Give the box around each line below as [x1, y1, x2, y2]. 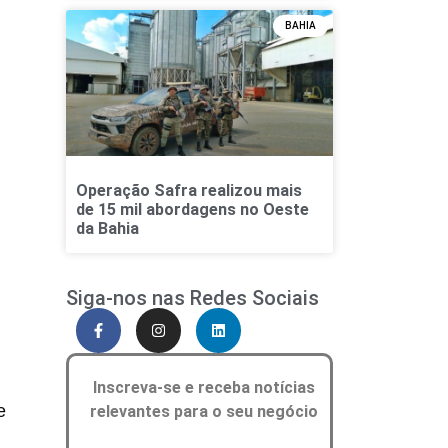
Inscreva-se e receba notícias [93, 378, 316, 398]
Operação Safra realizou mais [75, 181, 302, 201]
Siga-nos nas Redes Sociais [65, 286, 319, 311]
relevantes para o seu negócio [90, 402, 319, 422]
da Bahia [75, 219, 139, 239]
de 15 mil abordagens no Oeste [75, 200, 309, 220]
